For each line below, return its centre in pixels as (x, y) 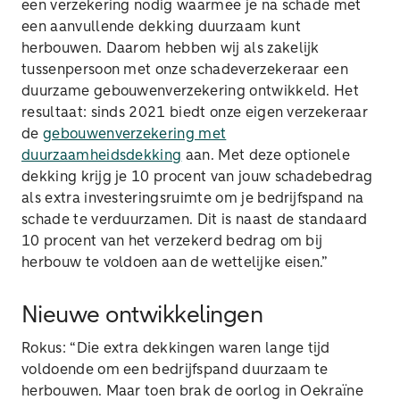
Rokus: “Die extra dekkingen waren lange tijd (176, 348)
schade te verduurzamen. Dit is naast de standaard (195, 220)
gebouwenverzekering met (134, 134)
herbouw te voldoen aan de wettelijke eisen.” (175, 262)
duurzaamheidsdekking (102, 155)
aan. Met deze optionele (266, 155)
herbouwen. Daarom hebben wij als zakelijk (171, 48)
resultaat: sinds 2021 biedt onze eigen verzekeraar (195, 112)
